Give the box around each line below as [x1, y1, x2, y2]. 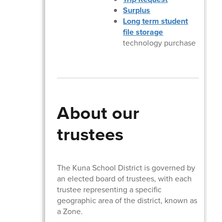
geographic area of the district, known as [57, 194, 198, 206]
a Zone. [57, 205, 83, 217]
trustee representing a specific [57, 183, 162, 195]
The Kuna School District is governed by [57, 162, 196, 173]
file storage [123, 26, 164, 38]
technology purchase [123, 37, 196, 49]
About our [57, 99, 140, 126]
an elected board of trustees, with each [57, 172, 192, 184]
